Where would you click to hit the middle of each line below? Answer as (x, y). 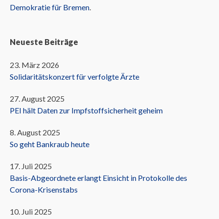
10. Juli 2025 (31, 211)
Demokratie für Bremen (50, 7)
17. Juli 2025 (31, 166)
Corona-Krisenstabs (44, 189)
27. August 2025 (37, 98)
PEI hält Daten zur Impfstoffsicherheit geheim (86, 110)
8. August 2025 (35, 132)
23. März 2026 (34, 65)
